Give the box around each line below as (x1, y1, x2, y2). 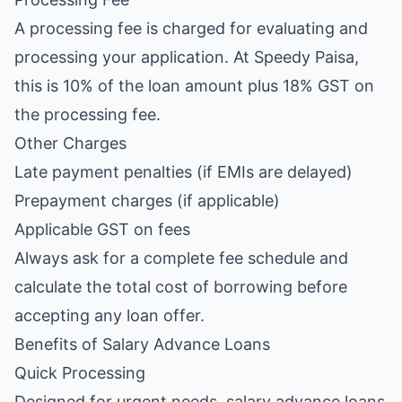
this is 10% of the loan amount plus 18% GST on (14, 76, 374, 95)
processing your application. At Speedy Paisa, (14, 48, 359, 66)
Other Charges (14, 134, 127, 153)
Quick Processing (14, 363, 145, 382)
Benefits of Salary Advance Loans (14, 335, 270, 354)
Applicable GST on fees (14, 220, 190, 239)
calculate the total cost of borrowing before (14, 277, 347, 296)
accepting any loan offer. (14, 306, 205, 325)
